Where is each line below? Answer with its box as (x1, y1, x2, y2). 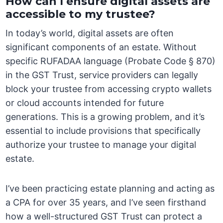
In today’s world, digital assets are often (5, 28, 174, 39)
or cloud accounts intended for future (5, 98, 164, 109)
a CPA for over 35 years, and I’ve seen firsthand (5, 197, 207, 208)
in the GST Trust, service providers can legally (5, 70, 199, 81)
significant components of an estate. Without (5, 42, 197, 53)
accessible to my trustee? (5, 7, 156, 21)
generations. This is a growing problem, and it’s (5, 111, 205, 122)
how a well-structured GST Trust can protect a (5, 211, 203, 222)
